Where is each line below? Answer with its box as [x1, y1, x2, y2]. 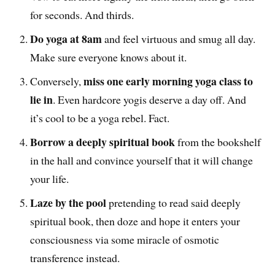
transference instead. [30, 250, 120, 266]
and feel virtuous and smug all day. [102, 31, 256, 47]
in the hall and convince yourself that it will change [30, 153, 254, 168]
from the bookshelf [175, 134, 261, 150]
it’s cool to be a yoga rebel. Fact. [30, 110, 170, 126]
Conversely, [30, 74, 84, 89]
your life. [30, 171, 69, 187]
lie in [30, 91, 53, 108]
